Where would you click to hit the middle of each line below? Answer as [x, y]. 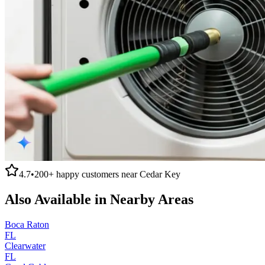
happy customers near [97, 174]
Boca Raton [27, 224]
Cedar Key [160, 174]
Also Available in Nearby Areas [99, 199]
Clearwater [25, 245]
